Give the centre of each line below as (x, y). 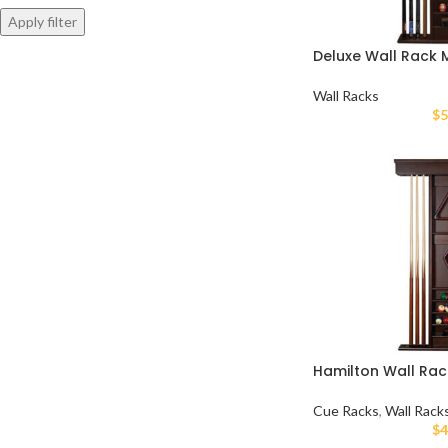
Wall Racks (345, 96)
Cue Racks (345, 410)
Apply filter (42, 21)
